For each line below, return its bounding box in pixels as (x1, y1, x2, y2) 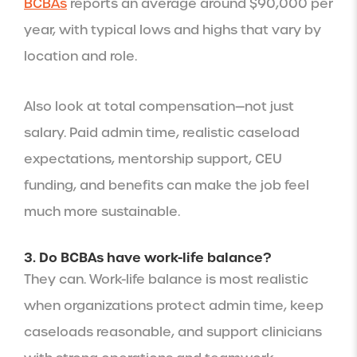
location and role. (24, 47, 137, 65)
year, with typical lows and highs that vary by (24, 21, 321, 38)
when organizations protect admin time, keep (24, 296, 324, 314)
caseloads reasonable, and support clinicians (24, 323, 322, 340)
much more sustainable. (24, 202, 180, 220)
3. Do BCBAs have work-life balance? (24, 248, 271, 266)
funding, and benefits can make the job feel (24, 176, 309, 194)
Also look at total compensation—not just (24, 97, 294, 115)
